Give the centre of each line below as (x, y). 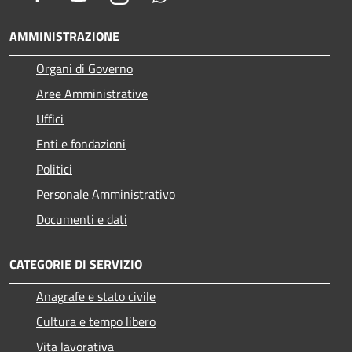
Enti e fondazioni (81, 144)
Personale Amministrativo (106, 194)
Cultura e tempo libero (96, 322)
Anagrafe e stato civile (96, 297)
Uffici (50, 119)
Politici (54, 169)
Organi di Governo (84, 69)
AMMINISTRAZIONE (64, 37)
